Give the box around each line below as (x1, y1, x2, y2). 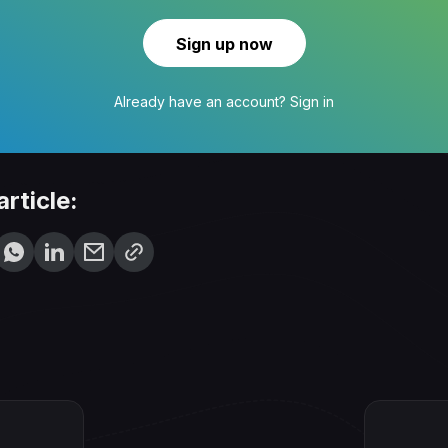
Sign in (290, 92, 334, 110)
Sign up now (175, 33, 273, 54)
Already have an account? (114, 92, 290, 110)
